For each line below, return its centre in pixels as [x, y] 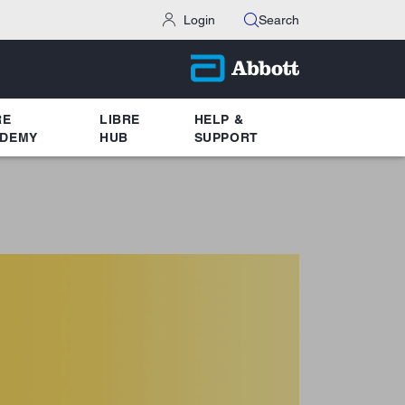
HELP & [219, 119]
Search [279, 20]
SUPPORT [226, 137]
